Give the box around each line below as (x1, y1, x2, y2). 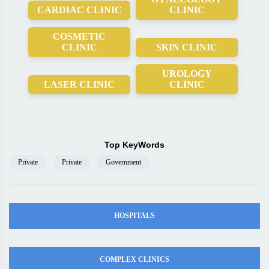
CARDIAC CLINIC (37, 5, 122, 15)
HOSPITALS (114, 211, 155, 220)
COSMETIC (53, 31, 106, 41)
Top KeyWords (104, 140, 165, 150)
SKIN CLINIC (156, 42, 217, 52)
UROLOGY (162, 68, 212, 79)
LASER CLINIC (44, 79, 115, 89)
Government (106, 158, 141, 166)
